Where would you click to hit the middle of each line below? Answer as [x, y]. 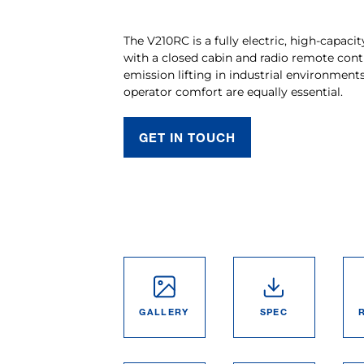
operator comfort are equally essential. [233, 91]
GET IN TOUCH [187, 137]
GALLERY [164, 311]
